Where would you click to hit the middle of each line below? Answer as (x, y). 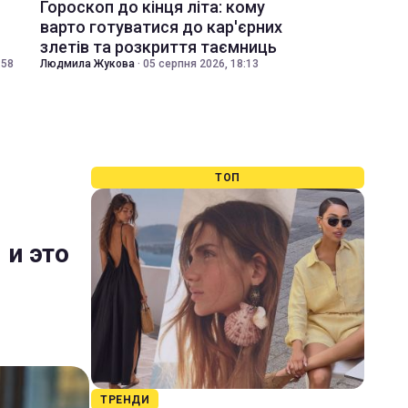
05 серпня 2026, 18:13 (201, 64)
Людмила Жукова (87, 64)
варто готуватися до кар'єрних (161, 27)
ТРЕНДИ (125, 400)
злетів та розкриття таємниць (158, 47)
